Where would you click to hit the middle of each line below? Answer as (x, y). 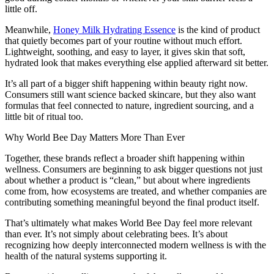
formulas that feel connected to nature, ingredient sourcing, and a (129, 106)
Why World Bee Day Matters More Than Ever (95, 138)
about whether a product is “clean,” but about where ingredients (128, 180)
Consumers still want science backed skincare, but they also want (130, 95)
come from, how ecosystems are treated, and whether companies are (136, 191)
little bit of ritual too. (44, 117)
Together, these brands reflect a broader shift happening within (125, 158)
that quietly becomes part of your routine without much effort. (124, 41)
